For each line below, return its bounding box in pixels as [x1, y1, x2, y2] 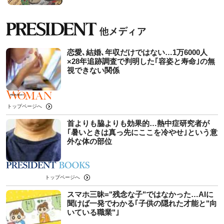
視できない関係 [67, 65, 119, 74]
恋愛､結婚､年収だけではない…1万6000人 [67, 47, 207, 56]
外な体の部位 [67, 136, 112, 145]
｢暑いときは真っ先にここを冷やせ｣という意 [67, 127, 217, 136]
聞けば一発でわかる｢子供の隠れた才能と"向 [67, 198, 217, 207]
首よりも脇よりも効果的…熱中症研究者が [67, 118, 209, 127]
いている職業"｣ [67, 207, 119, 216]
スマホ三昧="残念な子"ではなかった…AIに [67, 189, 213, 198]
